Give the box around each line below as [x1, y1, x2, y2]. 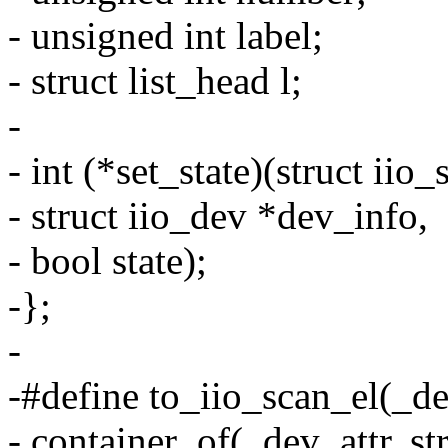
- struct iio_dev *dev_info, [8, 194, 428, 238]
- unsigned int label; [8, 14, 323, 58]
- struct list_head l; [8, 59, 302, 103]
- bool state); [8, 239, 207, 283]
